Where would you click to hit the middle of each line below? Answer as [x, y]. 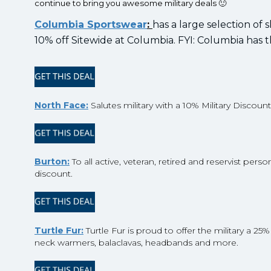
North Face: [61, 105]
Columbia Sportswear [91, 25]
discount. [54, 174]
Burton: [52, 162]
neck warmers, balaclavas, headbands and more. [136, 242]
